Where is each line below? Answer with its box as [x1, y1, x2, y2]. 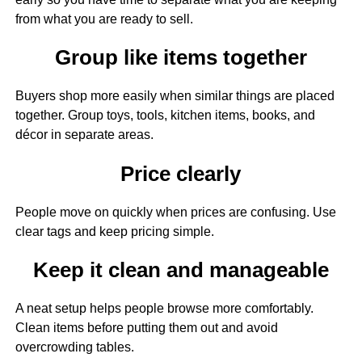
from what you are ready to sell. [15, 11, 193, 26]
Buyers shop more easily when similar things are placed [15, 89, 335, 103]
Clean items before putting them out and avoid [15, 321, 278, 335]
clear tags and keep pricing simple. [15, 224, 214, 238]
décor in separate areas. [15, 128, 154, 142]
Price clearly [120, 162, 242, 185]
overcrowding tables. [15, 340, 134, 355]
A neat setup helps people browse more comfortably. [15, 301, 314, 316]
